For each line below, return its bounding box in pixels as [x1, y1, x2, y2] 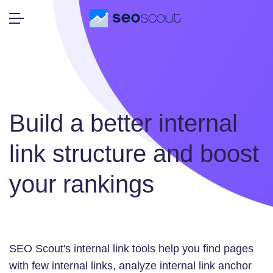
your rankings [9, 171, 154, 198]
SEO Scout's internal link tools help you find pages [9, 243, 253, 255]
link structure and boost [9, 140, 259, 168]
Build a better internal [9, 110, 238, 137]
